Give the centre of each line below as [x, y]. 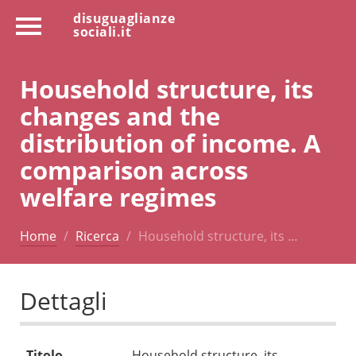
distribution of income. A [170, 142]
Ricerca [97, 236]
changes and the [120, 115]
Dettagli [64, 301]
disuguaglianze [124, 18]
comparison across [134, 169]
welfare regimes [118, 196]
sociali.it [102, 32]
